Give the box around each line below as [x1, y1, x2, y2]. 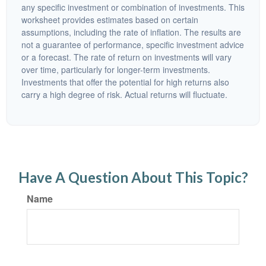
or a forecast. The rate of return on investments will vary [21, 51, 232, 63]
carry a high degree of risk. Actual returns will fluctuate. [21, 88, 227, 100]
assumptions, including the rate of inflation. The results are [21, 26, 241, 38]
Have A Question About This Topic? [18, 169, 248, 186]
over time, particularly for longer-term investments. [21, 64, 210, 75]
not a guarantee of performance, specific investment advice [21, 39, 244, 50]
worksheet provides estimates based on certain [21, 14, 198, 26]
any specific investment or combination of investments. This [21, 1, 245, 13]
